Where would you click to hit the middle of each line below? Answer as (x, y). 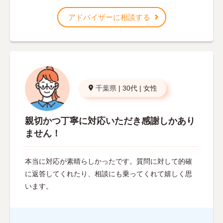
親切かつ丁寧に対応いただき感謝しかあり (110, 121)
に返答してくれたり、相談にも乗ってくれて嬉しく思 (109, 173)
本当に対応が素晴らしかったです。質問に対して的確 (109, 161)
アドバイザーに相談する (109, 17)
